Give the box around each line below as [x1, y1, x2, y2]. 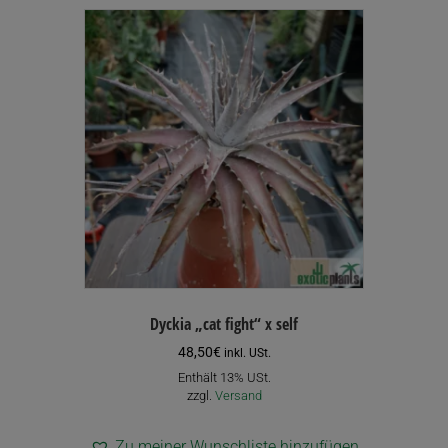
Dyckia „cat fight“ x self [150, 313, 298, 336]
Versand [214, 388, 262, 404]
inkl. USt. [223, 346, 271, 361]
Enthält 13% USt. [177, 370, 271, 386]
